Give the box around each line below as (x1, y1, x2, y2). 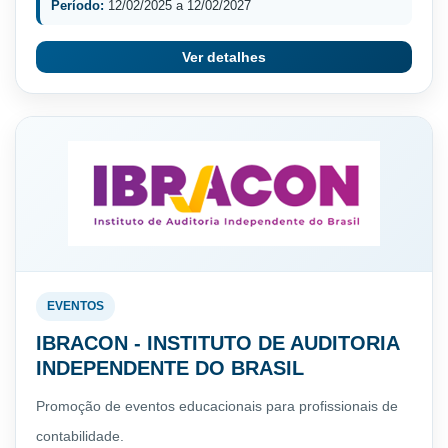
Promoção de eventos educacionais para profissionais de (36, 397, 398, 414)
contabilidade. (36, 427, 124, 444)
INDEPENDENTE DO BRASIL (36, 356, 304, 379)
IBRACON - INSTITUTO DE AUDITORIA (36, 331, 399, 354)
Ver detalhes (182, 48, 266, 65)
